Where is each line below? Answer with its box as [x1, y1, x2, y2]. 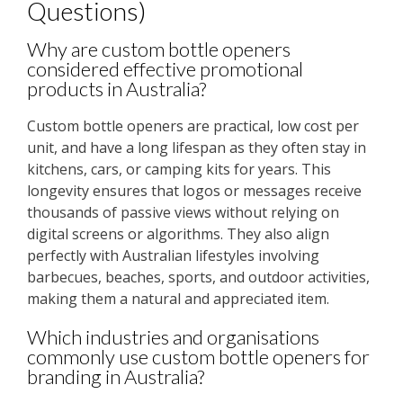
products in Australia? [27, 76, 206, 102]
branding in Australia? [27, 363, 204, 389]
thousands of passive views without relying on [27, 201, 339, 222]
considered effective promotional [27, 57, 303, 82]
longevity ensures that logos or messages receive [27, 180, 362, 201]
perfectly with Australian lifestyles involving [27, 245, 319, 265]
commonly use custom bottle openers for [27, 344, 370, 369]
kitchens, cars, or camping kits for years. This [27, 158, 331, 179]
